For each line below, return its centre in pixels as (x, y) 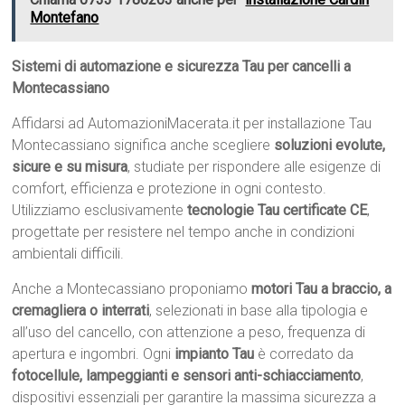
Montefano (65, 18)
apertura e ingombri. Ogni (94, 354)
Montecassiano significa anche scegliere (143, 146)
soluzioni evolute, (330, 146)
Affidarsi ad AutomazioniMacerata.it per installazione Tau (192, 124)
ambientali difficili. (68, 254)
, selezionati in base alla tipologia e (259, 311)
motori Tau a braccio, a (322, 289)
